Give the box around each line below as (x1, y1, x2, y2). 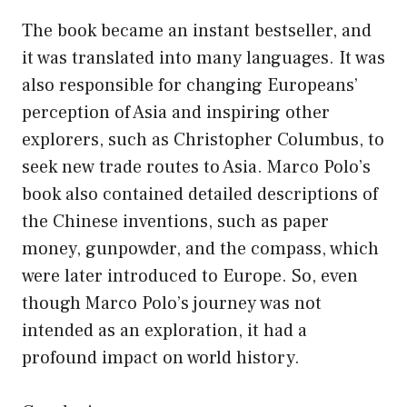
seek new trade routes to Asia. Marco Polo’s (22, 154, 371, 179)
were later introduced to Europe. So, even (22, 263, 358, 288)
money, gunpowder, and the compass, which (22, 236, 379, 261)
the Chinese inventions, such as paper (22, 209, 329, 233)
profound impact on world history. (22, 345, 300, 370)
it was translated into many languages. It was (22, 45, 385, 70)
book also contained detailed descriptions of (22, 182, 378, 206)
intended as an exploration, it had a (22, 318, 307, 342)
